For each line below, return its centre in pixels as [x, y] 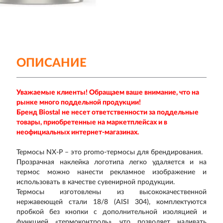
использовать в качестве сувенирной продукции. [96, 182]
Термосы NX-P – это [50, 152]
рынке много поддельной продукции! [79, 103]
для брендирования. [169, 152]
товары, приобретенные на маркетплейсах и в [92, 122]
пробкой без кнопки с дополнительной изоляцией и [111, 212]
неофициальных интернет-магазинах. [78, 132]
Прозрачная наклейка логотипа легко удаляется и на [111, 162]
